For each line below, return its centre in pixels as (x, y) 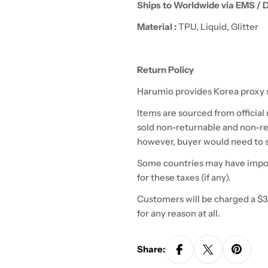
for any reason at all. (180, 213)
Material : (158, 27)
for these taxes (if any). (185, 177)
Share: (151, 249)
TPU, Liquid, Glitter (218, 27)
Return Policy (165, 70)
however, (156, 141)
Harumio (155, 91)
